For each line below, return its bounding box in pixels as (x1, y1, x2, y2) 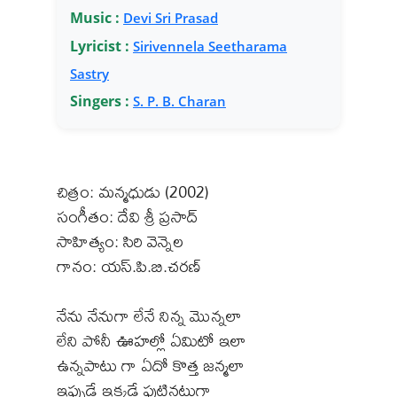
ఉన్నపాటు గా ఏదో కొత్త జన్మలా (57, 348, 245, 382)
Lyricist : (70, 35, 129, 56)
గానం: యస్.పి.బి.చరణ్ (57, 249, 201, 283)
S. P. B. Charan (133, 91, 226, 110)
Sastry (70, 64, 109, 82)
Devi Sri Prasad (123, 8, 218, 27)
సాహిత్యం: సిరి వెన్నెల (57, 224, 183, 258)
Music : (70, 7, 120, 27)
